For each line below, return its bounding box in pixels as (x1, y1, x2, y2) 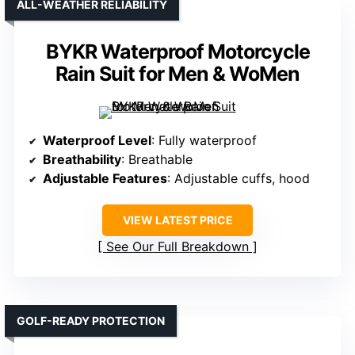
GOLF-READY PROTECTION (17, 314, 165, 328)
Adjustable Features (43, 170, 167, 187)
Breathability (43, 151, 121, 168)
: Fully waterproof (151, 132, 257, 149)
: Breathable (121, 151, 193, 168)
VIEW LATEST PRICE (122, 213, 233, 227)
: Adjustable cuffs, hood (167, 170, 310, 187)
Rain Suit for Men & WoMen (55, 62, 300, 86)
